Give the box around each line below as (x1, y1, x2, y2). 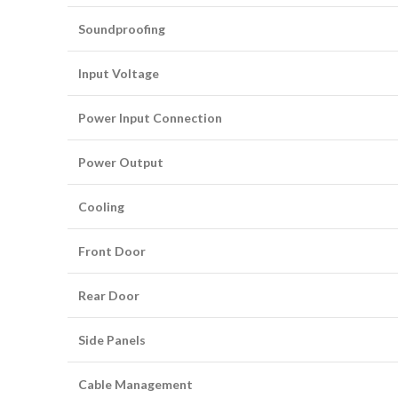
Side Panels (78, 332, 146, 347)
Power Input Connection (78, 110, 222, 125)
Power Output (78, 155, 163, 170)
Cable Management (78, 377, 193, 392)
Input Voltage (78, 66, 159, 81)
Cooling (78, 199, 124, 214)
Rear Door (78, 288, 139, 303)
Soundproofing (78, 21, 165, 36)
